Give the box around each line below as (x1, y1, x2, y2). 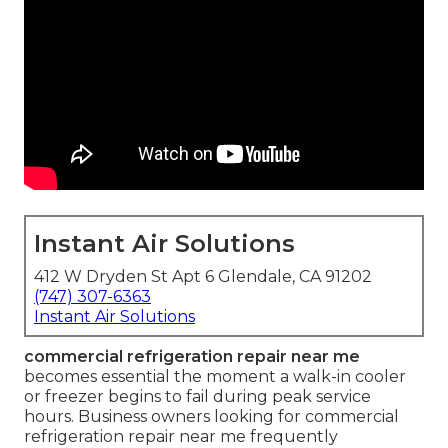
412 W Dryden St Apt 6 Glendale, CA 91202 (34, 267, 372, 287)
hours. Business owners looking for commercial (24, 407, 399, 427)
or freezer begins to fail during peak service (24, 387, 371, 407)
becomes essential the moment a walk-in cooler (24, 367, 406, 387)
